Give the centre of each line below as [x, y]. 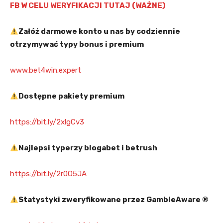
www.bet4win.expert [46, 70]
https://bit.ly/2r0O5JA [48, 174]
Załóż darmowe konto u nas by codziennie [100, 32]
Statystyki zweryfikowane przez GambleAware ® [114, 200]
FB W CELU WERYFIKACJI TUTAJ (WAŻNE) [88, 6]
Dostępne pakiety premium [72, 96]
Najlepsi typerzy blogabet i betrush [88, 148]
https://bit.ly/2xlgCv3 [47, 122]
